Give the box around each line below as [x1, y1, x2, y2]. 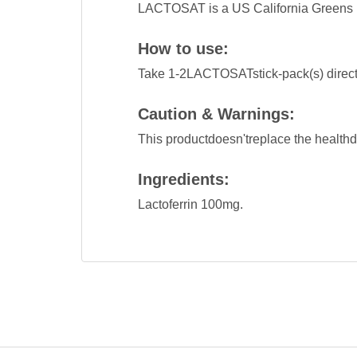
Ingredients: [137, 171, 229, 189]
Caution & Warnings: [137, 105, 295, 124]
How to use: [137, 40, 229, 58]
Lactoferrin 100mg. [137, 198, 243, 212]
